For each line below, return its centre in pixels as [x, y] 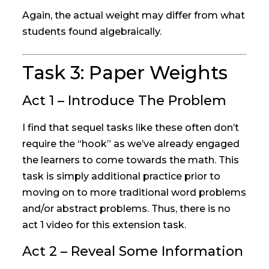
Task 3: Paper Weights [125, 73]
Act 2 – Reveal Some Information [133, 252]
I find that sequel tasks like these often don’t [131, 128]
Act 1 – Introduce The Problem [125, 101]
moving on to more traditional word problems [134, 193]
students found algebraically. [92, 32]
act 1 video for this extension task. [104, 225]
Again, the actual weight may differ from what [134, 16]
